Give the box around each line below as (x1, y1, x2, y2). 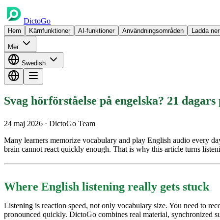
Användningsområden (122, 27, 184, 34)
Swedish (20, 59, 48, 67)
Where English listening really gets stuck (4, 180, 209, 193)
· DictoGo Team (45, 119, 95, 128)
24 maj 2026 (4, 119, 45, 128)
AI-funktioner (78, 27, 114, 34)
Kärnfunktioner (29, 27, 70, 34)
